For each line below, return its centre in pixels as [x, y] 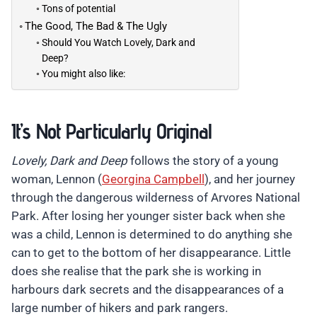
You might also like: [83, 74]
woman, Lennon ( [57, 179]
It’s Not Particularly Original [111, 131]
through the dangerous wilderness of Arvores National [156, 198]
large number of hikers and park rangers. [120, 308]
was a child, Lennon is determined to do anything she [152, 235]
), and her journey [250, 179]
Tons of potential [78, 9]
